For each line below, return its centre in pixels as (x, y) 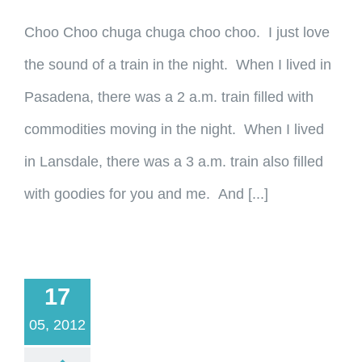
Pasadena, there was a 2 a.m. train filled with (169, 97)
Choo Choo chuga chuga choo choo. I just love (177, 32)
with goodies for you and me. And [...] (146, 194)
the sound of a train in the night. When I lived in (178, 65)
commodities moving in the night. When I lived (174, 129)
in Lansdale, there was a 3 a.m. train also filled (174, 162)
